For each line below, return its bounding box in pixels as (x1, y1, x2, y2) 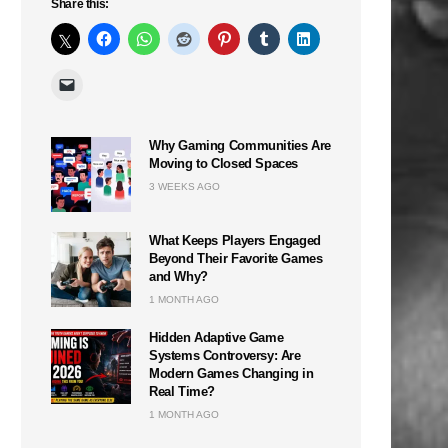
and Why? (149, 268, 208, 284)
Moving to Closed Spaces (149, 155, 299, 171)
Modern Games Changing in (149, 365, 314, 381)
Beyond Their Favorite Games (149, 250, 323, 266)
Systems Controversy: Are (149, 347, 301, 363)
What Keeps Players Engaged (149, 232, 321, 248)
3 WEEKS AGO (149, 180, 220, 192)
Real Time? (149, 383, 216, 399)
